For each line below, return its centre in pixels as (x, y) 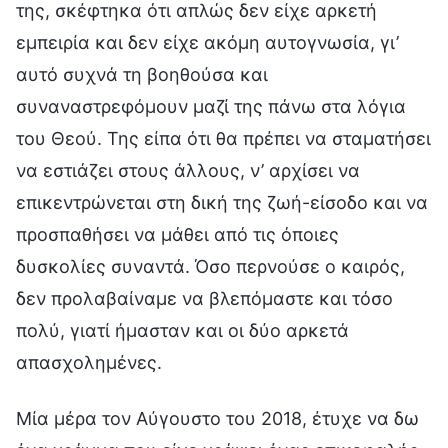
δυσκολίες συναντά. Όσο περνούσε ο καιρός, (210, 266)
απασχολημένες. (89, 362)
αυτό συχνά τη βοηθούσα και (142, 74)
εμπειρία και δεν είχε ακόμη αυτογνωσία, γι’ (207, 42)
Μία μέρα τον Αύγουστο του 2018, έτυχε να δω (217, 418)
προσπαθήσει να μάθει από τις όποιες (177, 234)
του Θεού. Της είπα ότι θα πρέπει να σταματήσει (223, 138)
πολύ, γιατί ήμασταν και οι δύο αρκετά (182, 330)
